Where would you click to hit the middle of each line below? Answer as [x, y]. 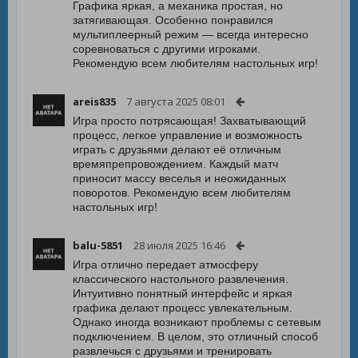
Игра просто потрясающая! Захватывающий [189, 121]
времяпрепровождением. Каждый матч [175, 164]
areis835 [94, 101]
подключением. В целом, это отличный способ [195, 336]
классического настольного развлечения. [181, 279]
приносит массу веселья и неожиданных [179, 178]
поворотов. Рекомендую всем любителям [182, 193]
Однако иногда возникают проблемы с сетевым [197, 322]
